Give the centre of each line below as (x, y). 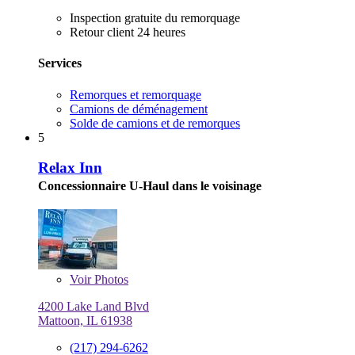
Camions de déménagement (139, 109)
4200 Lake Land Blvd (94, 307)
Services (60, 63)
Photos (110, 280)
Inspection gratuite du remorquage (155, 18)
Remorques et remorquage (136, 94)
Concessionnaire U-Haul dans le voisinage (150, 186)
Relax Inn (70, 168)
